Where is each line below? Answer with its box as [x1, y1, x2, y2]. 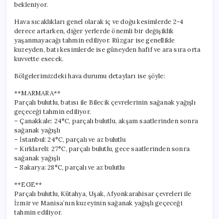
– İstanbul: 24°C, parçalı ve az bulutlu [14, 135, 126, 144]
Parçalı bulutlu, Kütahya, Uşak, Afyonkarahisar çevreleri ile [14, 189, 191, 198]
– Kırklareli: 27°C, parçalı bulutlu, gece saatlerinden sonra [14, 144, 190, 153]
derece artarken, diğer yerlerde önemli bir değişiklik [14, 26, 174, 35]
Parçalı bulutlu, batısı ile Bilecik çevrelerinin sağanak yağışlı [14, 98, 196, 107]
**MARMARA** [14, 88, 61, 97]
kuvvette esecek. [14, 54, 64, 63]
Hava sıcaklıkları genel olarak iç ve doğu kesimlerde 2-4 [14, 17, 184, 26]
